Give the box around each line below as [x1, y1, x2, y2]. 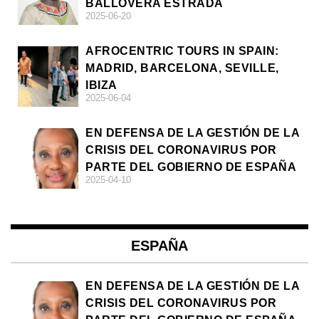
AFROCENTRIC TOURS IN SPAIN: [85, 45, 279, 58]
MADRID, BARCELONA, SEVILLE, [85, 62, 279, 75]
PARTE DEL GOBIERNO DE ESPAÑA [85, 161, 296, 174]
